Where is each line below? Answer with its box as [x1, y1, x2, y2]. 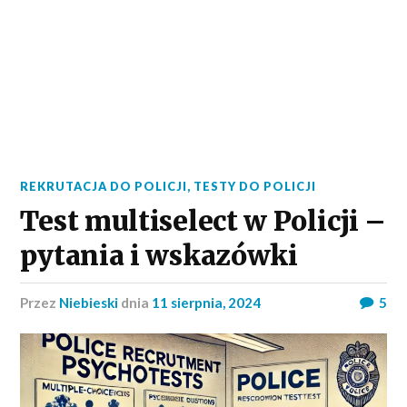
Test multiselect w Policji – [20, 204, 387, 238]
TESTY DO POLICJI [194, 179, 317, 194]
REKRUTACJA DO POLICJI [20, 179, 188, 194]
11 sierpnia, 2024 [152, 294, 262, 311]
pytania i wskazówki [20, 239, 298, 273]
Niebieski [59, 294, 119, 311]
